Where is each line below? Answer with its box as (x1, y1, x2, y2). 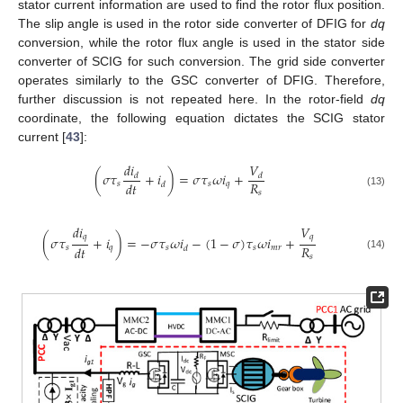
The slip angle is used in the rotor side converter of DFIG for (18, 16, 371, 31)
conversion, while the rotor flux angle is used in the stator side (18, 35, 385, 50)
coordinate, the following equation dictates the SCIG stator (18, 111, 385, 126)
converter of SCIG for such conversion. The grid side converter (18, 54, 385, 69)
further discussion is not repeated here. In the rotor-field (18, 92, 371, 107)
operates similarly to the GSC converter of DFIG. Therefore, (18, 73, 385, 88)
